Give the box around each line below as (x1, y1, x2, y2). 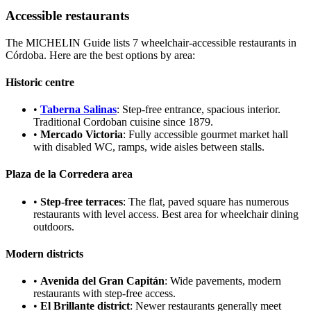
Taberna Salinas (40, 103, 117, 116)
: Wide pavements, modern (165, 275, 281, 287)
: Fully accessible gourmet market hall (123, 128, 288, 141)
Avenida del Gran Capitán (40, 275, 165, 287)
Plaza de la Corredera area (6, 168, 133, 180)
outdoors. (33, 220, 74, 233)
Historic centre (6, 76, 74, 88)
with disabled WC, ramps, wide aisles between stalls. (33, 141, 264, 153)
